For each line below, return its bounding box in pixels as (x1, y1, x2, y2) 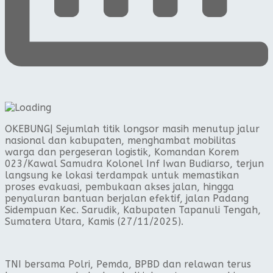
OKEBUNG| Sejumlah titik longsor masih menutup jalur (5, 122, 260, 135)
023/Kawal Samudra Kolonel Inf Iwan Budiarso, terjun (5, 157, 264, 169)
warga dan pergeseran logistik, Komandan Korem (5, 146, 239, 158)
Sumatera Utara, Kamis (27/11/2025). (5, 215, 183, 227)
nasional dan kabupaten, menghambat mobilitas (5, 134, 236, 146)
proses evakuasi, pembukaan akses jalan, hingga (5, 180, 234, 193)
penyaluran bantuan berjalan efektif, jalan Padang (5, 192, 249, 204)
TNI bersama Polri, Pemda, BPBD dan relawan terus (5, 258, 251, 270)
